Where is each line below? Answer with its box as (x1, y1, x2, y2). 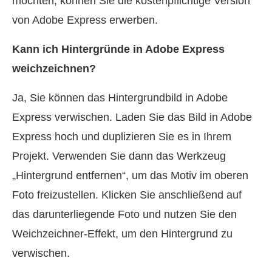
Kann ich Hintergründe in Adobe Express (12, 42, 225, 55)
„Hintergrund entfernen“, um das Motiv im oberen (12, 169, 248, 182)
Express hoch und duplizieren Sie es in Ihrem (12, 130, 231, 143)
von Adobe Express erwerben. (12, 13, 158, 26)
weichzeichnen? (12, 62, 96, 75)
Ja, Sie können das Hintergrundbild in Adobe (12, 91, 228, 104)
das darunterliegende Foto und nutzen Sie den (12, 208, 237, 220)
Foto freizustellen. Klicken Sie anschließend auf (12, 188, 242, 201)
